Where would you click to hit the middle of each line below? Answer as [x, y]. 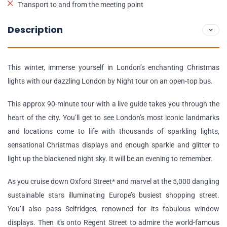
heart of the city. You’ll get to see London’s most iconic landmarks [113, 118]
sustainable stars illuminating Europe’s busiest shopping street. [113, 195]
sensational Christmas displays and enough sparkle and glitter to [113, 145]
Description [35, 30]
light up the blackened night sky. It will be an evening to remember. [111, 159]
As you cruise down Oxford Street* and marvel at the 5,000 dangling [113, 181]
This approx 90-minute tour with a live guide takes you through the [113, 104]
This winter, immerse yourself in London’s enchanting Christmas [113, 67]
